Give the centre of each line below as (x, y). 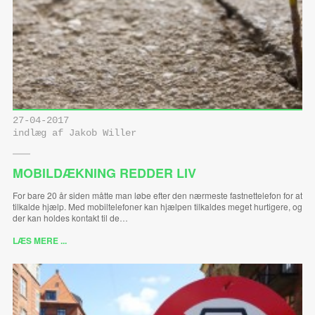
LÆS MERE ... (39, 241)
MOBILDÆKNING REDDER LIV (104, 173)
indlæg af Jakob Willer (74, 133)
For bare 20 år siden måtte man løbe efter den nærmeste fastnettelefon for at (157, 195)
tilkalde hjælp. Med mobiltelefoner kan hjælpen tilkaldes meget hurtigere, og (157, 207)
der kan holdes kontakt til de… (70, 218)
